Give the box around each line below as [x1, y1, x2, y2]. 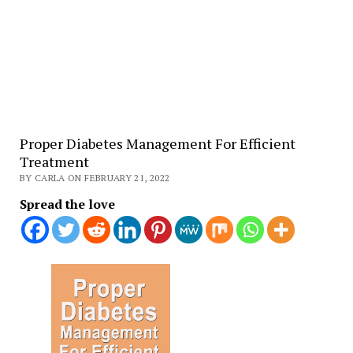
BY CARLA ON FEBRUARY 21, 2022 [19, 172, 170, 184]
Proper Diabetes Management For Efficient [19, 134, 295, 154]
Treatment [19, 152, 89, 172]
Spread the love [19, 195, 115, 214]
